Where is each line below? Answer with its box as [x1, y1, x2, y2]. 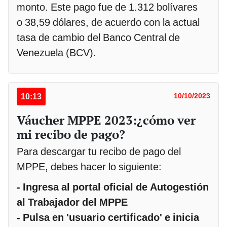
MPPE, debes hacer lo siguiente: [17, 160, 162, 173]
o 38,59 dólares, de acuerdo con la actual [17, 16, 200, 28]
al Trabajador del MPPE [17, 196, 128, 208]
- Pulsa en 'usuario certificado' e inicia [17, 211, 199, 223]
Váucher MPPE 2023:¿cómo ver [17, 111, 196, 128]
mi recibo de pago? [17, 126, 125, 142]
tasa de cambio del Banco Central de [17, 31, 180, 44]
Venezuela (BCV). [17, 46, 96, 59]
